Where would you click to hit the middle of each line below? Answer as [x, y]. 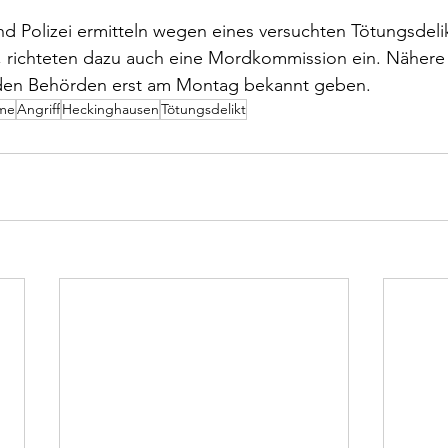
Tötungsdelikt [203, 109]
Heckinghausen [110, 109]
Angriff [38, 109]
